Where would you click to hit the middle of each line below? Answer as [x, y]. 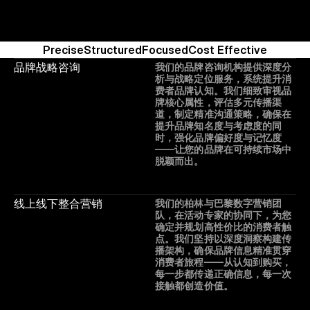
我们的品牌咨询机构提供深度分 [224, 67]
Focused [165, 50]
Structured [113, 50]
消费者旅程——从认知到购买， [224, 262]
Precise [63, 50]
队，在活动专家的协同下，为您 [224, 215]
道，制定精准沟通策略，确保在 [224, 114]
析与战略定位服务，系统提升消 [224, 79]
